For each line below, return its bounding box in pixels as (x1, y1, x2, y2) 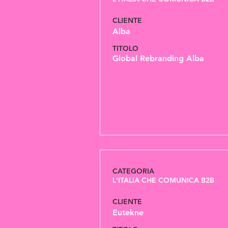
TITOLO (112, 44, 140, 53)
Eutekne (112, 208, 144, 217)
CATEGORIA (112, 166, 154, 176)
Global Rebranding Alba (112, 53, 204, 63)
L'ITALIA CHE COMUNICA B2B (112, 176, 214, 185)
